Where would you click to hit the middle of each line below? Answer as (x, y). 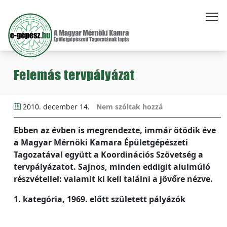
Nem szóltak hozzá (129, 107)
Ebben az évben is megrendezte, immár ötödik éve (115, 130)
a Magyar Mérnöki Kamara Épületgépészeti (101, 142)
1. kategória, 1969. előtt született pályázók (100, 199)
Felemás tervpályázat (74, 75)
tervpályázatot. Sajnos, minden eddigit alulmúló (112, 167)
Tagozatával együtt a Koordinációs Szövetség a (108, 155)
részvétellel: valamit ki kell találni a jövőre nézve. (113, 179)
